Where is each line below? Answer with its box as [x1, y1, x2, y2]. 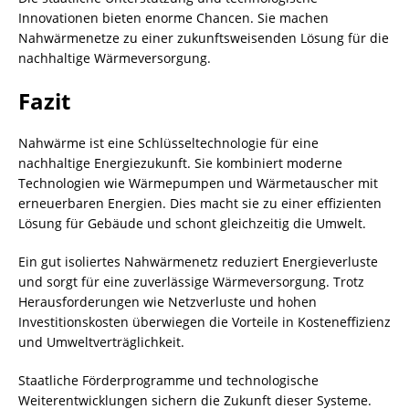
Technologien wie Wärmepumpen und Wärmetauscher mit [18, 174, 378, 192]
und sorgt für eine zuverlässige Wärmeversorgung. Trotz [18, 273, 364, 290]
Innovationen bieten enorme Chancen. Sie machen [18, 9, 329, 26]
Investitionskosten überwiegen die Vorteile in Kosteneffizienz [18, 313, 391, 330]
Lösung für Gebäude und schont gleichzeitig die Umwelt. [18, 215, 366, 232]
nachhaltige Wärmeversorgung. [18, 49, 211, 67]
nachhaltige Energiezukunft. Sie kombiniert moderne [18, 154, 342, 172]
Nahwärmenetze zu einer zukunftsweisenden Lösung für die [18, 29, 389, 47]
